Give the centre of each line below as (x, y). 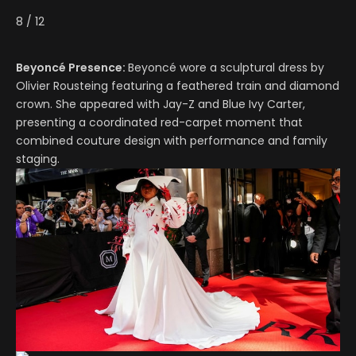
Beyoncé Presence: (72, 68)
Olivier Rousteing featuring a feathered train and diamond (178, 86)
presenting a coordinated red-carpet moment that (159, 123)
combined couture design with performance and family (172, 141)
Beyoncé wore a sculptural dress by (226, 68)
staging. (38, 159)
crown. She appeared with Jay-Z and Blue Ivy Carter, (161, 104)
